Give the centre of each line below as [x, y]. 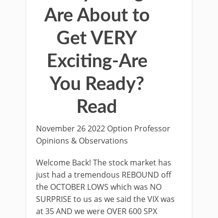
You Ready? [97, 84]
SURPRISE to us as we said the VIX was [105, 199]
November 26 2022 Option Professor [103, 128]
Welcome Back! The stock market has [104, 163]
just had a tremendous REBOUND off [104, 175]
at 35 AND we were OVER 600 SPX [97, 211]
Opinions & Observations [82, 141]
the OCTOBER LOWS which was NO [99, 187]
